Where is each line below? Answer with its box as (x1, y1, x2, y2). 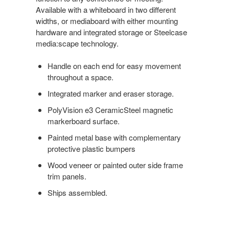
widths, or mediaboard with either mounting (36, 15, 178, 26)
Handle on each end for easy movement (47, 60, 181, 71)
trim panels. (47, 170, 86, 181)
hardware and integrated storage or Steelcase (36, 26, 187, 37)
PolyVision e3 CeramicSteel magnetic (47, 104, 173, 115)
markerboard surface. (47, 115, 120, 126)
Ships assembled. (47, 187, 107, 198)
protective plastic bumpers (47, 143, 135, 154)
